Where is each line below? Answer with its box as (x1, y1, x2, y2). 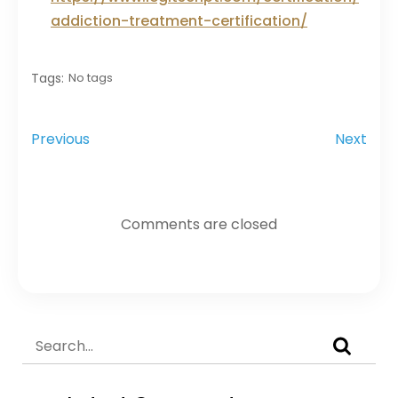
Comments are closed (121, 214, 277, 235)
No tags (68, 68, 113, 86)
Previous (31, 129, 90, 150)
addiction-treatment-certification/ (51, 10, 307, 31)
